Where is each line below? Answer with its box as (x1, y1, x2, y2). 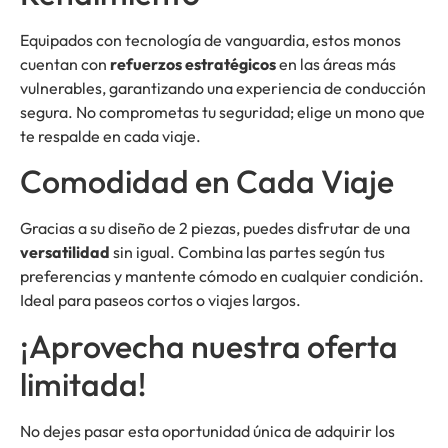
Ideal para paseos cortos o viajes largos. (20, 290, 301, 311)
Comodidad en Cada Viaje (20, 161, 394, 202)
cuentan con (20, 54, 110, 75)
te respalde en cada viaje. (20, 126, 201, 147)
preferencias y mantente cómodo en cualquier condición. (20, 266, 424, 287)
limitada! (20, 363, 146, 404)
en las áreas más (276, 54, 396, 75)
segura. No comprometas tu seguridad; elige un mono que (20, 102, 425, 123)
